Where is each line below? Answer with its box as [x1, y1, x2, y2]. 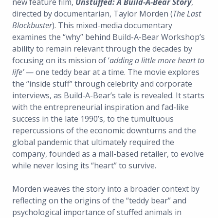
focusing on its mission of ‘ [12, 55, 109, 66]
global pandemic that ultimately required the [12, 137, 174, 148]
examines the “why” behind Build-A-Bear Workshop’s [12, 32, 205, 43]
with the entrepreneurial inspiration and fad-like [12, 102, 189, 113]
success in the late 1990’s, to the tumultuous [12, 113, 174, 125]
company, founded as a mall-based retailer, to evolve [12, 148, 204, 160]
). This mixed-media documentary [52, 20, 172, 31]
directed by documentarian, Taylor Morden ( [12, 8, 173, 19]
